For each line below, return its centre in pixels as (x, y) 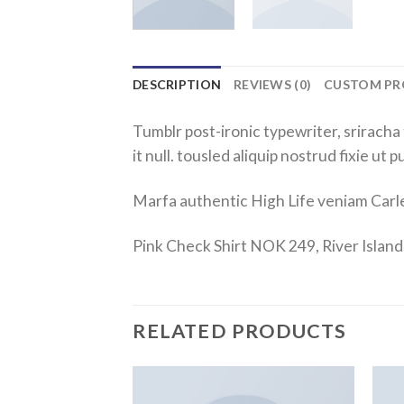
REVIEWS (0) (273, 84)
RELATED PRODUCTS (240, 331)
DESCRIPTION (177, 84)
